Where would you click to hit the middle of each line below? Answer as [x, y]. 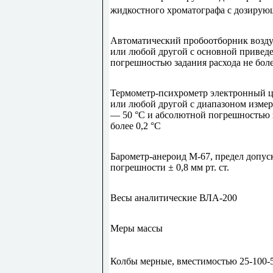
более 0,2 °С [135, 126]
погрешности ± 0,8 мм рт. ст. [169, 168]
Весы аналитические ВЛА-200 [173, 198]
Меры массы [136, 229]
